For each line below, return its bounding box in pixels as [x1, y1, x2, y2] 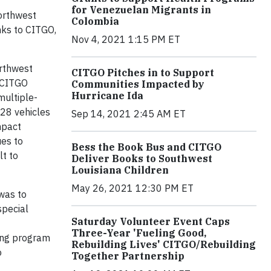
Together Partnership [71, 249, 184, 262]
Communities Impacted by [71, 77, 204, 90]
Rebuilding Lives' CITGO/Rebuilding [71, 238, 256, 250]
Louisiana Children [71, 163, 169, 176]
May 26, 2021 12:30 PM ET [71, 181, 194, 194]
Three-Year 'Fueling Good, [71, 226, 206, 239]
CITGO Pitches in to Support [71, 66, 214, 79]
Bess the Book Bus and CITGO [71, 140, 221, 153]
